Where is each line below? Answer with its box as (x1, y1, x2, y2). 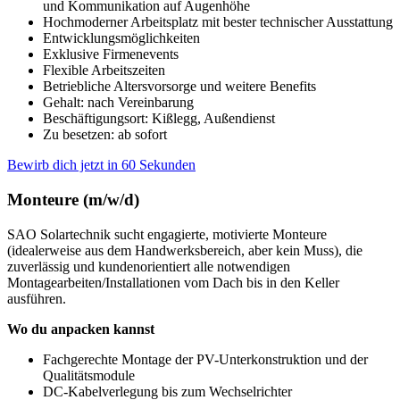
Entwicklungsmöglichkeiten (43, 30, 200, 46)
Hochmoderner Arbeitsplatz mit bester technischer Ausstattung (43, 14, 393, 30)
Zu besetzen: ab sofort (43, 127, 167, 143)
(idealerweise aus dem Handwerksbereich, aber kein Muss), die (7, 242, 362, 258)
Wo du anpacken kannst (7, 321, 154, 337)
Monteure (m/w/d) (7, 189, 139, 209)
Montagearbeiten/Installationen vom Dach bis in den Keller (7, 274, 339, 290)
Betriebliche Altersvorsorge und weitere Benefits (43, 79, 316, 95)
